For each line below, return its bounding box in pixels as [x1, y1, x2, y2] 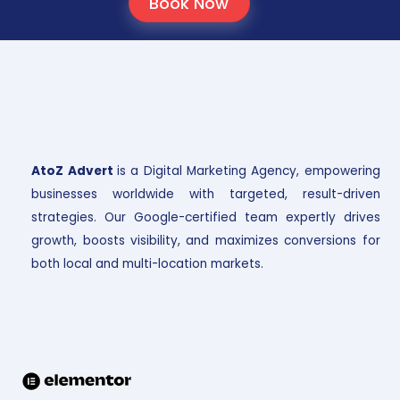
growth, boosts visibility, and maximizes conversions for [31, 231, 380, 249]
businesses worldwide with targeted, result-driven [31, 185, 380, 203]
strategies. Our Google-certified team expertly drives [31, 208, 380, 226]
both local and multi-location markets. [31, 254, 264, 272]
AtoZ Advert [31, 162, 117, 179]
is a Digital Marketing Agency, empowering [116, 162, 380, 179]
